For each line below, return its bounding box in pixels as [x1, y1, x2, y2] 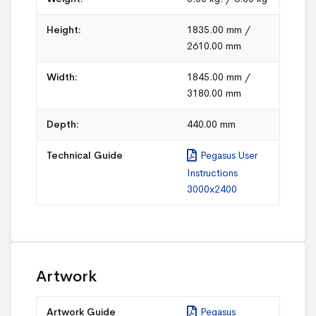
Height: [47, 23, 81, 37]
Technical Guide [47, 149, 123, 162]
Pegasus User [197, 149, 257, 162]
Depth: [47, 118, 79, 131]
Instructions [187, 166, 238, 179]
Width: [47, 71, 78, 84]
